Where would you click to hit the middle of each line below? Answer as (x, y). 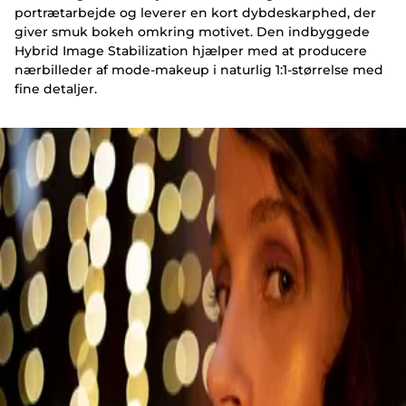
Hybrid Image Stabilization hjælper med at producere (191, 51)
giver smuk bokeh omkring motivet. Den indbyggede (192, 32)
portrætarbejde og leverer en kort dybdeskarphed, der (195, 13)
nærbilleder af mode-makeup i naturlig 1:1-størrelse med (199, 70)
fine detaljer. (56, 89)
